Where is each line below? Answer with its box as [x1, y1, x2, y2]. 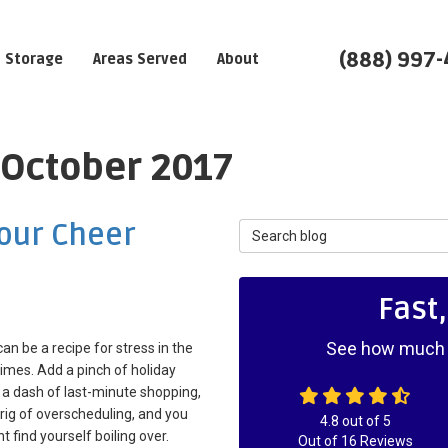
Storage [5, 51, 63, 68]
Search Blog [238, 220, 314, 236]
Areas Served [93, 51, 187, 68]
